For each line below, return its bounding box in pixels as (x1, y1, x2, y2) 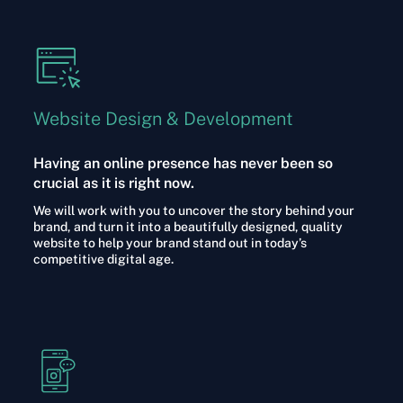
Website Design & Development (32, 108, 293, 130)
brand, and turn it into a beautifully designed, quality (32, 219, 343, 235)
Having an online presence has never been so (32, 155, 333, 173)
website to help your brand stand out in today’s (32, 236, 307, 251)
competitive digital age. (32, 252, 174, 267)
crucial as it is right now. (32, 175, 194, 193)
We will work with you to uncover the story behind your (32, 203, 354, 219)
